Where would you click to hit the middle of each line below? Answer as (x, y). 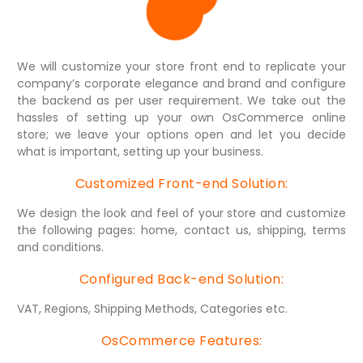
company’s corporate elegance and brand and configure (181, 83)
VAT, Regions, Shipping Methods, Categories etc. (152, 309)
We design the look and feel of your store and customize (181, 213)
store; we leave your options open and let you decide (181, 135)
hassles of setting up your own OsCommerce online (181, 117)
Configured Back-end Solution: (181, 279)
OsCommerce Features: (181, 341)
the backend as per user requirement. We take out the (181, 100)
